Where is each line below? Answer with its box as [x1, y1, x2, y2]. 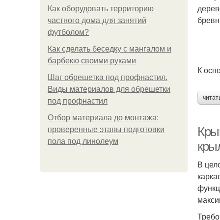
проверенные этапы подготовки [48, 125, 165, 134]
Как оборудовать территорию [48, 4, 154, 13]
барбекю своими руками [48, 56, 136, 65]
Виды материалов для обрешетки [48, 85, 170, 93]
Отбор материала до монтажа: [48, 113, 159, 122]
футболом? [48, 28, 89, 36]
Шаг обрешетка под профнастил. [48, 73, 167, 82]
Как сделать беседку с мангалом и [48, 45, 171, 53]
